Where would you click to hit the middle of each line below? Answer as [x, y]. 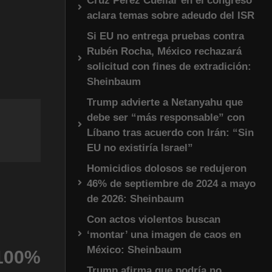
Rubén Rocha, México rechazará [164, 51]
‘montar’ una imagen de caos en [164, 234]
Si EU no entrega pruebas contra [165, 36]
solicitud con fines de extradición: [169, 66]
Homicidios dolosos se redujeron [167, 168]
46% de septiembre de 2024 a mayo [171, 183]
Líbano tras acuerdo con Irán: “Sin [170, 132]
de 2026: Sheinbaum [135, 199]
